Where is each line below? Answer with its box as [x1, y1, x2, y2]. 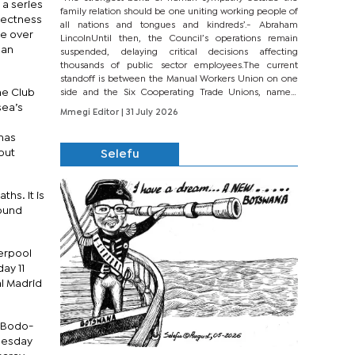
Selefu [100, 150, 139, 159]
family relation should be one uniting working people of [60, 8, 298, 16]
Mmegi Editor [60, 109, 121, 116]
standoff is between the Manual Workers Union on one [60, 75, 298, 83]
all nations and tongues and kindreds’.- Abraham [60, 21, 298, 29]
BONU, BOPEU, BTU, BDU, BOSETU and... [60, 102, 236, 110]
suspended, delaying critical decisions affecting [60, 48, 298, 56]
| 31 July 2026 [121, 109, 178, 116]
